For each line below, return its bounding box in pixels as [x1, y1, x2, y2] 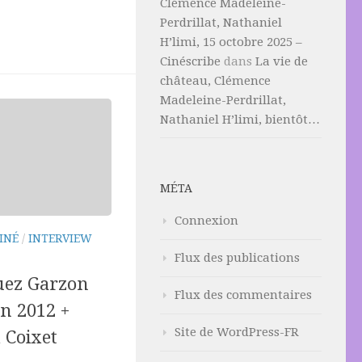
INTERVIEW [28, 231, 92, 245]
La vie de [255, 54, 308, 69]
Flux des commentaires [175, 288, 312, 302]
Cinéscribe [160, 54, 221, 69]
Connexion [175, 213, 238, 228]
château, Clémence [160, 74, 271, 88]
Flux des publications [175, 250, 300, 265]
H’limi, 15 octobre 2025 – [160, 35, 302, 49]
